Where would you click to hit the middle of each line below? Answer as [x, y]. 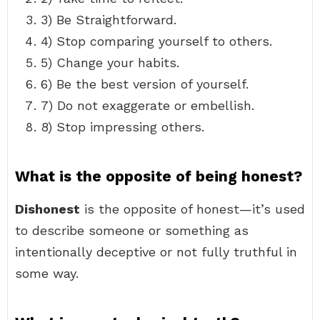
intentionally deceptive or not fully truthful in [156, 252]
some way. [47, 273]
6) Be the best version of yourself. [145, 84]
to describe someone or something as [132, 230]
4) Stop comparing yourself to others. [156, 41]
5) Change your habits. [110, 62]
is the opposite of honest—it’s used [192, 209]
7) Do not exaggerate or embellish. [147, 105]
